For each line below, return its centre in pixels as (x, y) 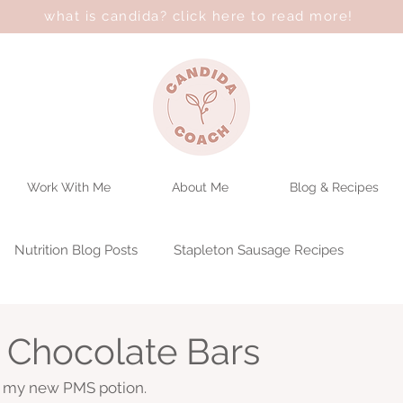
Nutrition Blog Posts (76, 250)
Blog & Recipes (334, 188)
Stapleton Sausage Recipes (259, 250)
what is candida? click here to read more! (199, 16)
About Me (200, 188)
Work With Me (69, 188)
